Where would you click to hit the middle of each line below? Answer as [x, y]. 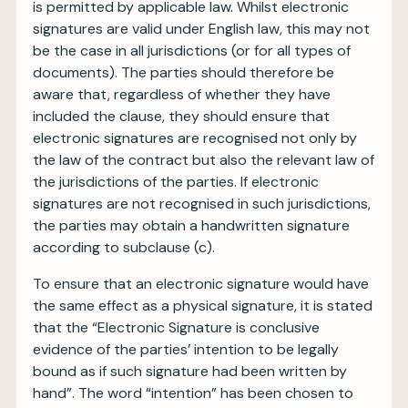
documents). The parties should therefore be [184, 72]
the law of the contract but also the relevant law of [204, 160]
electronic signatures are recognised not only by [195, 138]
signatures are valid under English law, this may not [201, 29]
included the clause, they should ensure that [181, 116]
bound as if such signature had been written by [190, 371]
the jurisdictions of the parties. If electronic [176, 182]
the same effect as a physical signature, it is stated [203, 306]
